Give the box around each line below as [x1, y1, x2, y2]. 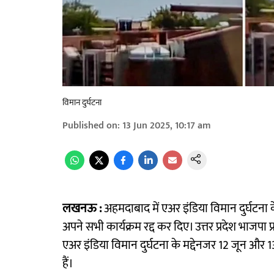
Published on [62, 117, 117, 135]
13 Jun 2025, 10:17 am [122, 117, 211, 135]
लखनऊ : [62, 198, 102, 220]
